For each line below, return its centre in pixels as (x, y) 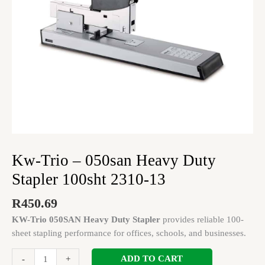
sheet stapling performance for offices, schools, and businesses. (129, 233)
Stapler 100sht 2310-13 (89, 179)
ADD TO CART (152, 259)
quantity (26, 34)
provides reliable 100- (202, 219)
